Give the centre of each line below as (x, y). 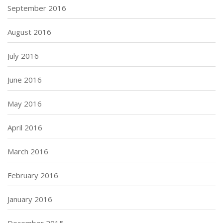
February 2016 (33, 175)
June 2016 (25, 79)
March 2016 (28, 151)
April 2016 (25, 127)
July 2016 (23, 56)
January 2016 (30, 199)
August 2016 (29, 32)
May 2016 (25, 103)
